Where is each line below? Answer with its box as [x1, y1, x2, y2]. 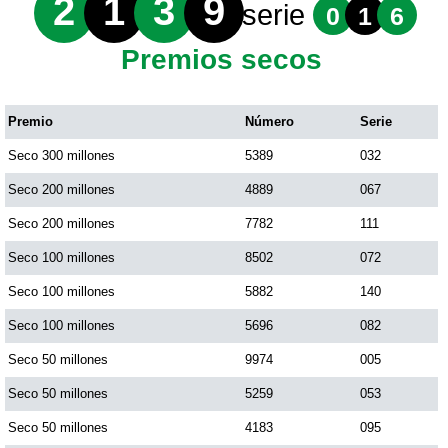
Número [245, 114, 294, 129]
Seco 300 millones [8, 148, 115, 163]
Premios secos [121, 44, 323, 75]
